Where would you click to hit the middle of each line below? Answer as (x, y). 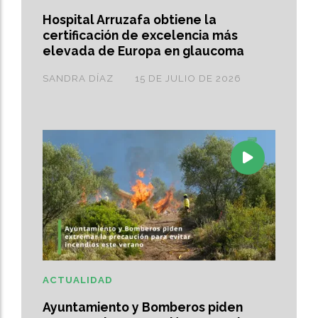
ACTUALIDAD (78, 280)
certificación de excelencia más (140, 35)
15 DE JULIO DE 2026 (188, 78)
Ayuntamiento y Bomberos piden (143, 307)
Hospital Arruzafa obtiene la (130, 20)
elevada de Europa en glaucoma (143, 51)
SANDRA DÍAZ (78, 78)
